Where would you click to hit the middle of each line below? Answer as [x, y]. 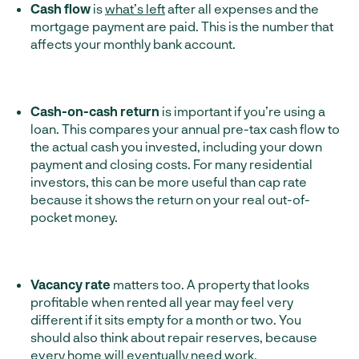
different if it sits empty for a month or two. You [166, 319]
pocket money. [74, 217]
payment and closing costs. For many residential [171, 164]
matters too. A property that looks [210, 284]
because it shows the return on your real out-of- [170, 199]
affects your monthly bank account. [133, 44]
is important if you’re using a [242, 111]
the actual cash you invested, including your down [176, 146]
